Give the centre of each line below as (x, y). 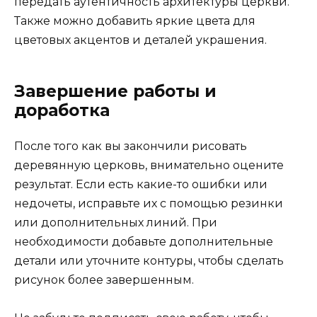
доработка (62, 111)
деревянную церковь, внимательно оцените (149, 166)
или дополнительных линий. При (116, 223)
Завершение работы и (115, 92)
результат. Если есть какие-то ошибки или (141, 185)
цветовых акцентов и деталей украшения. (140, 40)
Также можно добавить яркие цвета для (135, 21)
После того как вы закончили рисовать (131, 146)
